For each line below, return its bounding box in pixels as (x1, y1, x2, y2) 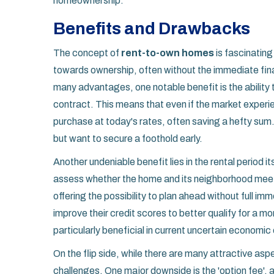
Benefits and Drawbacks (53, 19, 250, 39)
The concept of (53, 48, 121, 59)
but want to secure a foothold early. (53, 133, 202, 144)
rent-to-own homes (121, 48, 214, 59)
